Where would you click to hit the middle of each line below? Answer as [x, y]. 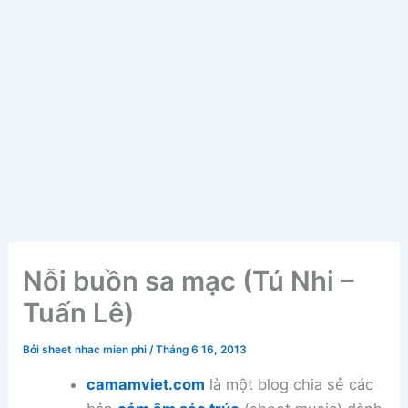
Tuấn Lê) [79, 313]
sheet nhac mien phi [96, 350]
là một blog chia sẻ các [289, 385]
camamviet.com [145, 385]
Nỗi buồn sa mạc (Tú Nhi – [189, 281]
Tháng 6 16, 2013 [202, 350]
